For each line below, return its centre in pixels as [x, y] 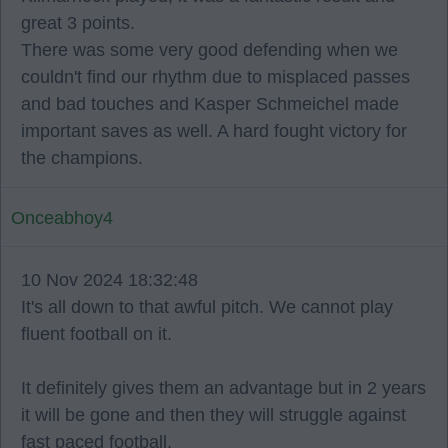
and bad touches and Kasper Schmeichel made [210, 104]
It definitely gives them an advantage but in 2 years [223, 388]
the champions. [82, 158]
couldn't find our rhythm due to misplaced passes [215, 77]
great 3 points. [78, 23]
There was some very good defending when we [209, 50]
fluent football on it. [96, 334]
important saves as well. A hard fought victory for [214, 131]
